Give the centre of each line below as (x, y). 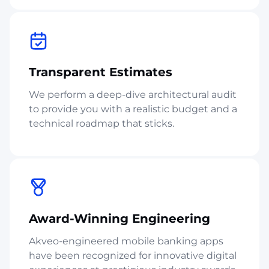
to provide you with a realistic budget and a (133, 109)
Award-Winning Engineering (119, 218)
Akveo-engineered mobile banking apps (126, 241)
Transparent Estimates (101, 72)
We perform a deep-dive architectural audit (133, 94)
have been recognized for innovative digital (133, 255)
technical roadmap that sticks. (101, 123)
